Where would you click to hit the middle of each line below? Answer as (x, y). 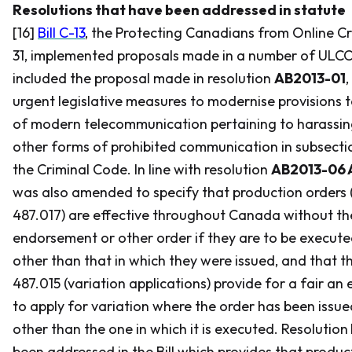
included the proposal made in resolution (143, 78)
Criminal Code (81, 169)
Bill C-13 (61, 33)
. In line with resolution (199, 169)
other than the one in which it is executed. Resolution (180, 329)
